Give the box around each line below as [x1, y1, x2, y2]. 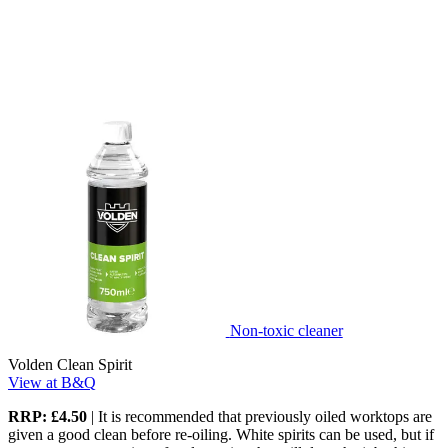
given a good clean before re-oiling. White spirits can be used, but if [8, 425, 434, 443]
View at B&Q [8, 373, 96, 391]
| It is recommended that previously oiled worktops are [91, 407, 432, 425]
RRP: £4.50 [8, 407, 91, 425]
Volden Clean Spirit [8, 355, 132, 373]
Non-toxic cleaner [229, 321, 343, 339]
